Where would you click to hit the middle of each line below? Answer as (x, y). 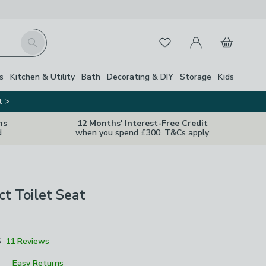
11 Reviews (28, 241)
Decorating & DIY (140, 77)
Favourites (172, 40)
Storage (196, 77)
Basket (228, 36)
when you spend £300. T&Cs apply (142, 133)
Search (34, 37)
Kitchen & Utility (42, 77)
